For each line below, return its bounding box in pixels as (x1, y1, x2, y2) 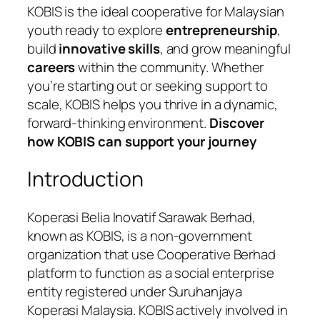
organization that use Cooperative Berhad (27, 244, 276, 264)
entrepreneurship (165, 21, 278, 40)
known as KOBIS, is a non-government (27, 226, 252, 245)
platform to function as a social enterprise (27, 263, 274, 282)
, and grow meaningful (159, 39, 291, 59)
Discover (209, 114, 265, 133)
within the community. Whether (75, 58, 264, 77)
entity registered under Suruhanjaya (27, 281, 242, 301)
